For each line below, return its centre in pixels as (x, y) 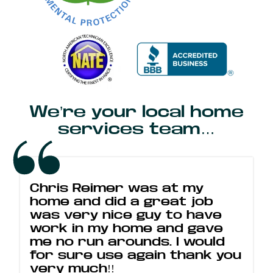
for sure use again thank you (136, 255)
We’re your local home (136, 112)
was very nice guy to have (126, 215)
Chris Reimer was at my (117, 188)
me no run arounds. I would (128, 242)
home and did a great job (122, 202)
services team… (136, 129)
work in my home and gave (127, 229)
